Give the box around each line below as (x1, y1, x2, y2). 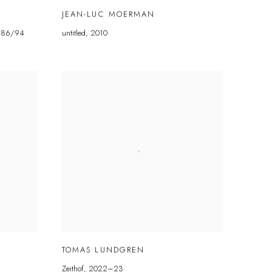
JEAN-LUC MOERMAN (62, 8, 155, 20)
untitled (62, 27, 86, 39)
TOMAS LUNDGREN (62, 243, 145, 256)
